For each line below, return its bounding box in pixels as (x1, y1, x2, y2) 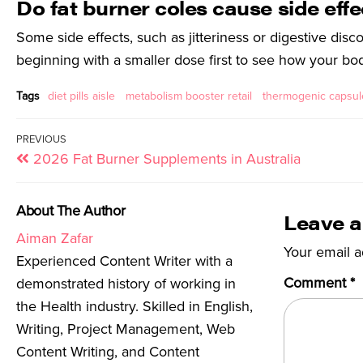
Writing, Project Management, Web (16, 318, 235, 340)
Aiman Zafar (16, 228, 93, 249)
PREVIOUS (16, 131, 66, 147)
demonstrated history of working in (16, 273, 236, 294)
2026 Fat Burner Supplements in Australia (33, 148, 301, 169)
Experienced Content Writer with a (16, 250, 233, 271)
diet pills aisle (48, 88, 115, 105)
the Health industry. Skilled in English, (16, 296, 253, 317)
